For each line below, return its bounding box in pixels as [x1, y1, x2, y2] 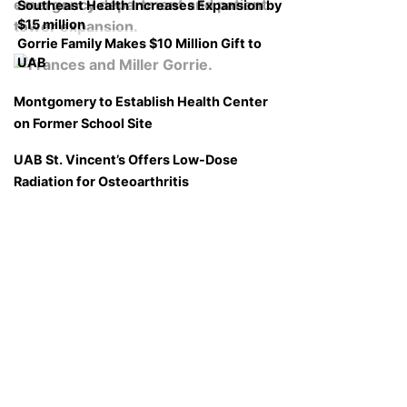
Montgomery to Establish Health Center [14, 93, 268, 109]
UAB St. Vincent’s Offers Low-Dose [14, 151, 238, 167]
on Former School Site [14, 114, 153, 131]
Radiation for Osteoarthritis [14, 173, 189, 189]
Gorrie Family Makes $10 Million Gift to [17, 35, 262, 51]
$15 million [17, 16, 85, 33]
